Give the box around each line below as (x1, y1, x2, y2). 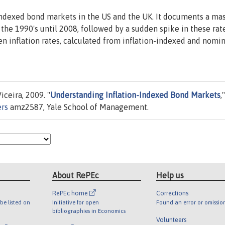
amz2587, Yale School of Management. (8, 102, 149, 112)
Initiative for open (52, 198, 99, 205)
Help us (156, 170, 184, 180)
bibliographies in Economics (52, 207, 126, 214)
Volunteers (156, 215, 186, 223)
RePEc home (52, 189, 90, 197)
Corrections (156, 189, 188, 197)
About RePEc (52, 170, 99, 180)
